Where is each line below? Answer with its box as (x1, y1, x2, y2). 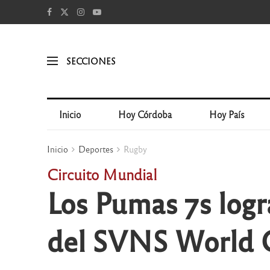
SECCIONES (66, 55, 116, 66)
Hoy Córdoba (118, 108, 172, 120)
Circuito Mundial (46, 165, 157, 183)
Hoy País (209, 108, 245, 120)
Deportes (78, 143, 113, 154)
